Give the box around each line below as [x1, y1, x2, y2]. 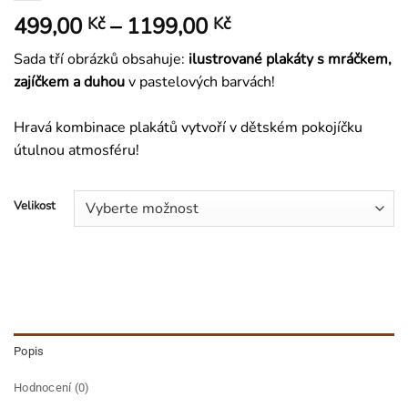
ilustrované [189, 48, 262, 69]
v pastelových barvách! [128, 71, 275, 92]
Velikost [14, 197, 56, 214]
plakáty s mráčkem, [266, 48, 392, 69]
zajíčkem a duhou [14, 71, 128, 92]
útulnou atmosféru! [14, 139, 139, 160]
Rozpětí [229, 10, 303, 40]
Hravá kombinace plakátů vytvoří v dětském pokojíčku [14, 117, 362, 138]
